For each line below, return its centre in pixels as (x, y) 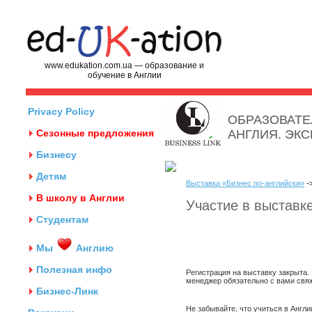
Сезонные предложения (95, 133)
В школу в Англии (80, 198)
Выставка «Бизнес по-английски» (245, 183)
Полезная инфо (74, 270)
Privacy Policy (61, 111)
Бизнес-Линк (67, 291)
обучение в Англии (124, 75)
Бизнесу (56, 155)
